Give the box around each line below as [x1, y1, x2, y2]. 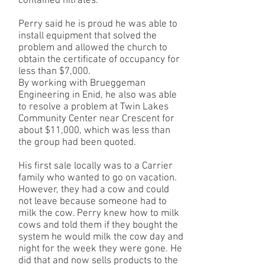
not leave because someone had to [18, 196, 167, 208]
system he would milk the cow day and [18, 231, 183, 243]
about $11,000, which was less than [18, 125, 170, 137]
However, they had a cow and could [18, 184, 169, 196]
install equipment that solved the [18, 30, 157, 42]
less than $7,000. [18, 66, 91, 77]
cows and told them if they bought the [18, 219, 178, 231]
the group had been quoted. [18, 137, 136, 148]
